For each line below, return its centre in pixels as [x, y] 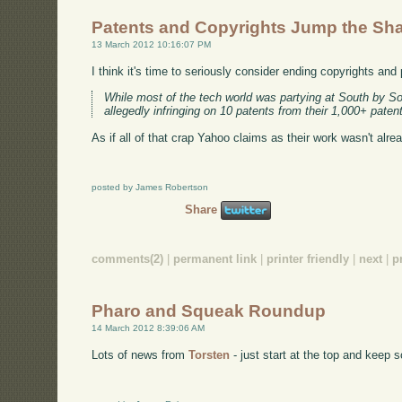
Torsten [210, 355]
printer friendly [308, 258]
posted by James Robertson [150, 188]
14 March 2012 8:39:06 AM [149, 328]
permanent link [215, 258]
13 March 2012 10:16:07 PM [152, 44]
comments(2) [128, 258]
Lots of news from [140, 355]
